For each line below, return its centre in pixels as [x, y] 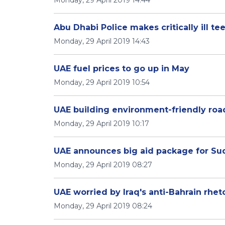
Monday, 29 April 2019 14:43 [102, 41]
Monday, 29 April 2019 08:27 [103, 165]
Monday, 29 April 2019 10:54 [102, 82]
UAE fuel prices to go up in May [122, 69]
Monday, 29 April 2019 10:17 [101, 124]
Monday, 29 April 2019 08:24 [103, 206]
